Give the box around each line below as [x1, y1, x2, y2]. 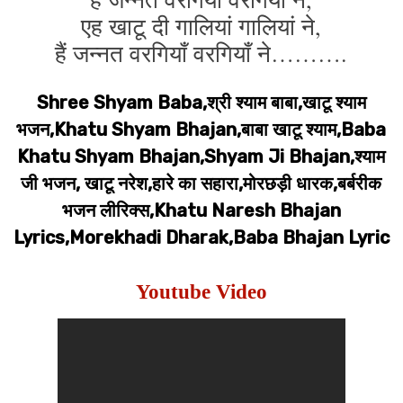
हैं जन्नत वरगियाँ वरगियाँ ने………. [55, 38, 348, 68]
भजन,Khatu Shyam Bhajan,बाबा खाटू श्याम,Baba [16, 119, 387, 140]
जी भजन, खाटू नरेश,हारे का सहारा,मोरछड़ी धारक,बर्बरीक [21, 173, 382, 194]
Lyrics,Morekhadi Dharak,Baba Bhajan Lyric [13, 227, 390, 248]
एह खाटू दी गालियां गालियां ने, [81, 11, 322, 41]
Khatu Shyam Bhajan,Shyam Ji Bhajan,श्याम [17, 146, 386, 167]
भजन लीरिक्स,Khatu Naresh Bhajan [61, 200, 341, 221]
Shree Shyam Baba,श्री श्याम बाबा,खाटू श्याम [36, 92, 366, 113]
